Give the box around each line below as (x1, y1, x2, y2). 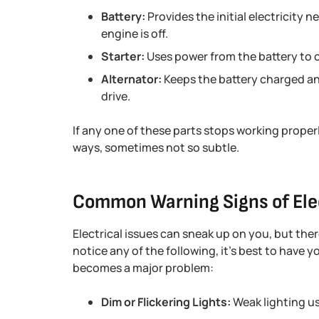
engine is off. (101, 26, 168, 41)
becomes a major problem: (73, 260, 214, 276)
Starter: (101, 48, 145, 64)
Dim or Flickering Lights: (101, 294, 231, 310)
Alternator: (101, 71, 162, 87)
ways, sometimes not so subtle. (73, 140, 239, 155)
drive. (101, 88, 130, 104)
